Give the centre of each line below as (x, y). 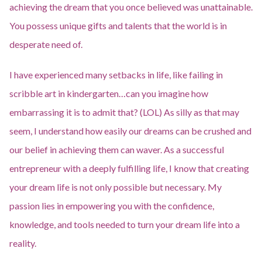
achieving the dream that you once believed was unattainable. (131, 7)
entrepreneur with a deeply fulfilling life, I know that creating (129, 168)
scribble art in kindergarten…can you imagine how (109, 93)
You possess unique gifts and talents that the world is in (118, 25)
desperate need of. (46, 44)
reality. (23, 243)
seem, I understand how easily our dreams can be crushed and (130, 131)
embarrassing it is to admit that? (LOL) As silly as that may (124, 112)
